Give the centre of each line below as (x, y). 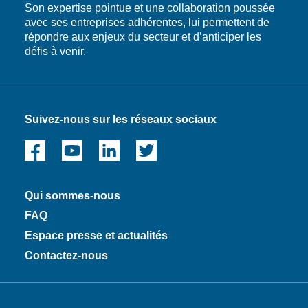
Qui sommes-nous (73, 195)
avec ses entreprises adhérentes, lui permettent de (147, 22)
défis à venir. (55, 51)
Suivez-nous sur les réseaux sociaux (121, 119)
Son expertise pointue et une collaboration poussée (150, 8)
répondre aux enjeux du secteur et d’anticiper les (143, 36)
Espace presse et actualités (96, 235)
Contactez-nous (66, 255)
